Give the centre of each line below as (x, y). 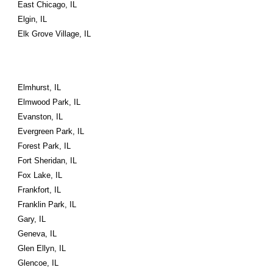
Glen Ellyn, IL (42, 248)
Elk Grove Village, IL (55, 34)
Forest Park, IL (44, 146)
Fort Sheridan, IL (48, 161)
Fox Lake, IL (40, 175)
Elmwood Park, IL (49, 102)
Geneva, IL (37, 234)
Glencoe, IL (38, 263)
